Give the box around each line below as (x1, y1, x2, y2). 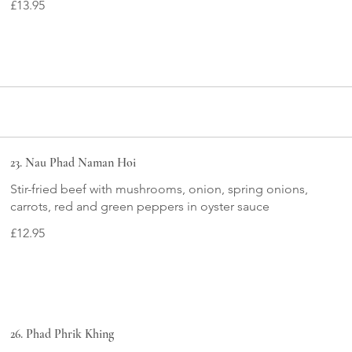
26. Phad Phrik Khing (10, 325, 115, 342)
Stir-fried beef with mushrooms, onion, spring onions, (10, 181, 309, 197)
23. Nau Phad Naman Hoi (10, 155, 137, 171)
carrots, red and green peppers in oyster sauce (10, 199, 270, 214)
